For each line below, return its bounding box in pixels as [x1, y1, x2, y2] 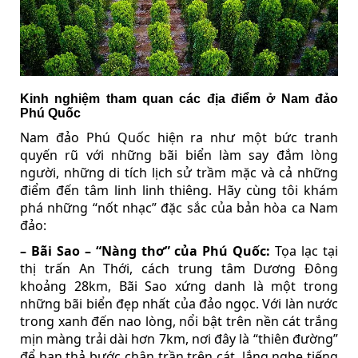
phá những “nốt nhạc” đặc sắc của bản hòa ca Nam [20, 198, 338, 217]
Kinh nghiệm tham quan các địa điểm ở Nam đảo [20, 91, 338, 105]
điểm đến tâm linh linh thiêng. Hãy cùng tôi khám [20, 181, 338, 199]
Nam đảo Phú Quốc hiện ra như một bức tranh [20, 128, 338, 146]
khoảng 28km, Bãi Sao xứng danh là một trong [20, 276, 338, 295]
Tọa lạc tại [270, 241, 339, 260]
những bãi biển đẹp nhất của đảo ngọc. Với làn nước [20, 294, 338, 312]
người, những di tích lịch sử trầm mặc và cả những [20, 163, 338, 181]
